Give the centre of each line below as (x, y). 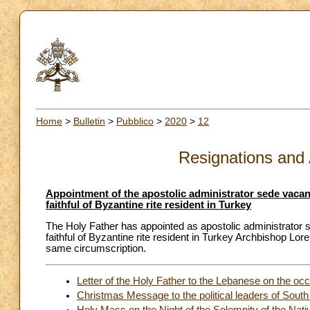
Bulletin (89, 121)
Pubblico (135, 121)
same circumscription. (96, 248)
